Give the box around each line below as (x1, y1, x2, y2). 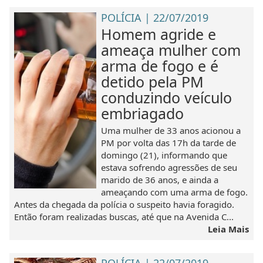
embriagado (101, 103, 184, 123)
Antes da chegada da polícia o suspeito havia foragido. (14, 198, 235, 210)
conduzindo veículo (101, 87, 232, 107)
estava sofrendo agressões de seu (101, 161, 238, 173)
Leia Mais (207, 222, 249, 235)
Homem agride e (101, 23, 217, 44)
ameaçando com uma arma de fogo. (101, 186, 248, 198)
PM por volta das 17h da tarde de (101, 136, 237, 149)
